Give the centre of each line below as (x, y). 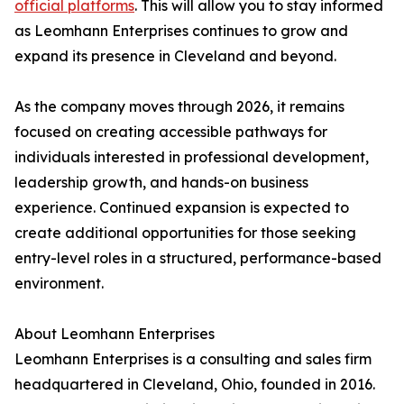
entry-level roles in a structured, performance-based (198, 258)
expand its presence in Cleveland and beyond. (175, 56)
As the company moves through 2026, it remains (179, 107)
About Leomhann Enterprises (115, 334)
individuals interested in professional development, (192, 157)
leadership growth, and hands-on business (161, 183)
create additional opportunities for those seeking (185, 233)
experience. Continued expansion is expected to (182, 208)
